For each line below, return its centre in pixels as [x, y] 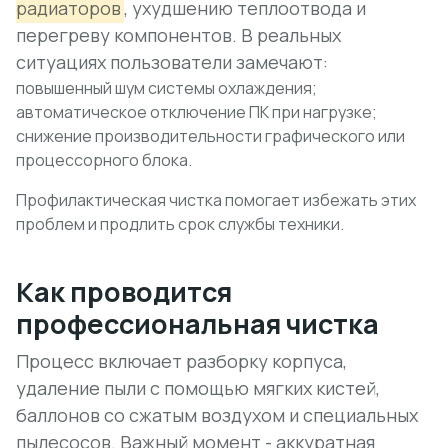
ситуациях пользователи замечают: [172, 62]
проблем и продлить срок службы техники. [180, 224]
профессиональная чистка [197, 323]
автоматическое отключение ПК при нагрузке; [196, 112]
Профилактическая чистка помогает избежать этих [216, 200]
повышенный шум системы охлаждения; [166, 88]
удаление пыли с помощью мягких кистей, [198, 388]
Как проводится [124, 291]
